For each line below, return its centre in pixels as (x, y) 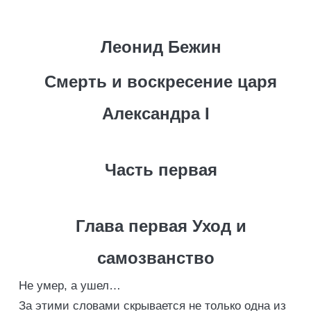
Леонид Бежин (161, 47)
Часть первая (161, 170)
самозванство (155, 258)
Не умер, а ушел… (70, 286)
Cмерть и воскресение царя (161, 82)
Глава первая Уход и (161, 226)
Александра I (155, 114)
